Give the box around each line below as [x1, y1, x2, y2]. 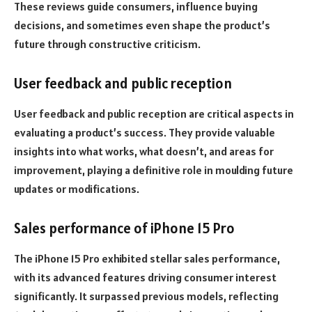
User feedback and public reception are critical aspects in [14, 107, 294, 121]
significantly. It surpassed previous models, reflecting [14, 289, 279, 304]
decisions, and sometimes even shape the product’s [14, 18, 270, 33]
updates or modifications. [14, 182, 139, 196]
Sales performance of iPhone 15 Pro [14, 219, 235, 238]
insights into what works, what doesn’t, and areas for [14, 144, 274, 159]
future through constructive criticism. [14, 37, 201, 52]
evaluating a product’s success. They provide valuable [14, 125, 275, 140]
